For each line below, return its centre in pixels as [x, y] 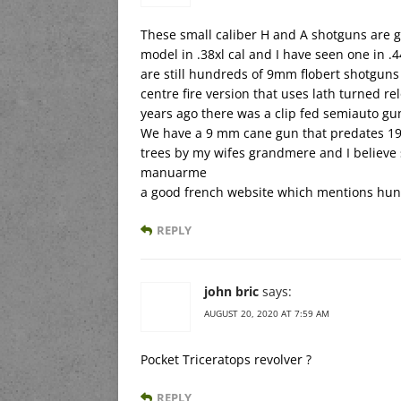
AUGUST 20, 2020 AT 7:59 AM [267, 313]
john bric [231, 291]
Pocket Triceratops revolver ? [226, 359]
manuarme [174, 172]
